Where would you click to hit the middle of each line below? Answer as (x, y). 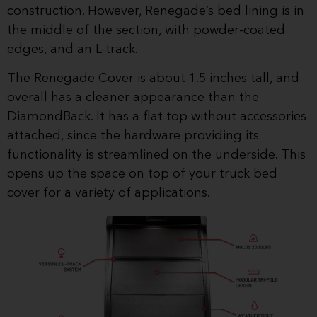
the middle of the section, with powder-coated (146, 30)
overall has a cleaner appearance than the (133, 98)
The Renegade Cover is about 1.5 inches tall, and (153, 79)
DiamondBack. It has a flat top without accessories (157, 117)
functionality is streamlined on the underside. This (156, 155)
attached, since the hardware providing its (133, 136)
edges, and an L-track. (73, 49)
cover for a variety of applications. (109, 194)
